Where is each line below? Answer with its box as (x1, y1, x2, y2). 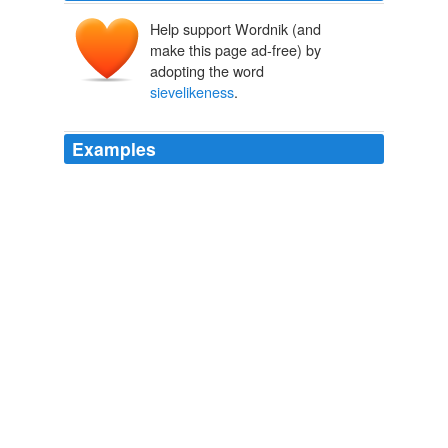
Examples (72, 136, 156, 162)
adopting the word (150, 60, 264, 82)
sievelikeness (150, 81, 234, 103)
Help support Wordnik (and (150, 18, 321, 40)
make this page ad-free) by (150, 39, 321, 61)
